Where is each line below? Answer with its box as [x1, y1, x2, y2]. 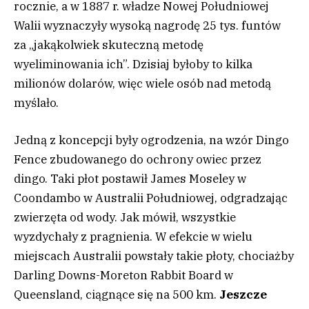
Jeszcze [219, 287, 267, 303]
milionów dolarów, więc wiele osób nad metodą [14, 75, 271, 91]
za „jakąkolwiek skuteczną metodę [14, 37, 203, 52]
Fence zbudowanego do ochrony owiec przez [14, 152, 261, 168]
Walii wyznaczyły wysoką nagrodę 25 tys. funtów [14, 17, 281, 33]
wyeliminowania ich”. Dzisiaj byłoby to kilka [14, 56, 252, 72]
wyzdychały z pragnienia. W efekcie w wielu [14, 229, 252, 245]
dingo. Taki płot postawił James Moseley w [14, 171, 246, 187]
